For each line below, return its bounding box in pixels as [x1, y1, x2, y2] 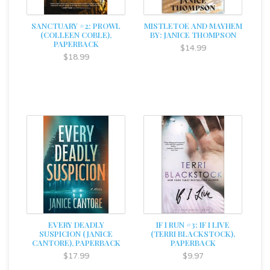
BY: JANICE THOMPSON [149, 30, 236, 40]
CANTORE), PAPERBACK [31, 237, 121, 248]
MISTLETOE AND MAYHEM [143, 20, 242, 31]
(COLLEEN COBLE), [40, 30, 111, 40]
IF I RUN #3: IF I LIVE [156, 219, 230, 230]
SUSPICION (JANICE [39, 228, 113, 239]
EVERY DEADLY [48, 219, 104, 230]
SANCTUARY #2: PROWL [31, 20, 121, 31]
